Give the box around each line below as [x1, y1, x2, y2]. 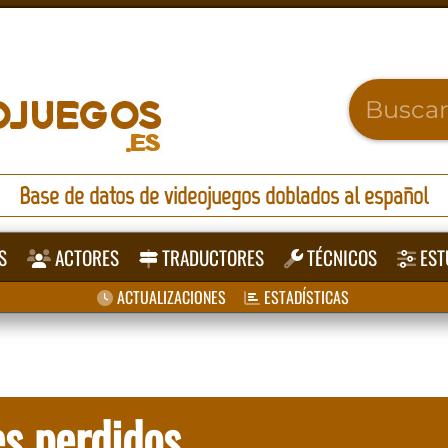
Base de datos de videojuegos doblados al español [19, 181, 429, 210]
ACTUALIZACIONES [112, 285, 226, 309]
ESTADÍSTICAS [259, 285, 349, 309]
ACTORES [51, 243, 120, 272]
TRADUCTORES [158, 243, 265, 272]
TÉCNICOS [303, 243, 378, 272]
